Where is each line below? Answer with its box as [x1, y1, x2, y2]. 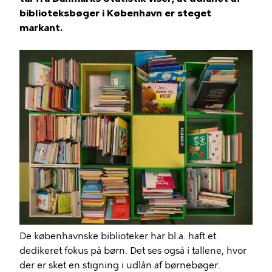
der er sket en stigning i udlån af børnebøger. [19, 259, 220, 271]
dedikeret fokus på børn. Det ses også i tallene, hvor [19, 245, 246, 256]
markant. [19, 22, 63, 33]
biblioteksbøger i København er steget [19, 7, 211, 19]
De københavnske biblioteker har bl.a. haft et [19, 230, 216, 242]
